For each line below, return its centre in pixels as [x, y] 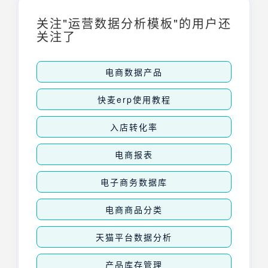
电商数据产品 [134, 72]
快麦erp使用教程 [134, 100]
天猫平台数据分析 [134, 237]
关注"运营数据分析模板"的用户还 [134, 23]
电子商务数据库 [134, 182]
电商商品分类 [134, 210]
